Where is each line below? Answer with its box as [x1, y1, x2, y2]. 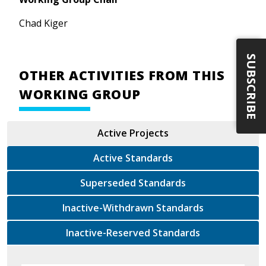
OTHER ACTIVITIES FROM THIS [19, 66, 224, 84]
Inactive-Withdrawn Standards [156, 201, 204, 214]
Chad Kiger [19, 16, 68, 30]
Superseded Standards [138, 176, 186, 189]
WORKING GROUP [19, 85, 141, 103]
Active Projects [97, 126, 169, 140]
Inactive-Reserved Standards [153, 226, 200, 239]
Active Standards [93, 151, 173, 164]
